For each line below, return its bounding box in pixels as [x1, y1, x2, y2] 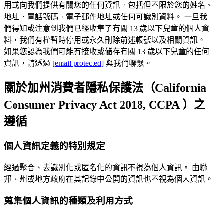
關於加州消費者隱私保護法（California [4, 81, 206, 94]
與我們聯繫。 [104, 59, 152, 68]
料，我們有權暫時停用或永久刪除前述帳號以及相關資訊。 [4, 36, 205, 45]
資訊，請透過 [4, 59, 52, 68]
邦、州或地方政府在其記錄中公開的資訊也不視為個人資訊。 [4, 174, 213, 183]
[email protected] [52, 59, 104, 68]
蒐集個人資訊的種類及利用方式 [4, 195, 133, 206]
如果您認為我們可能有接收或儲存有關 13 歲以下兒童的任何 [4, 47, 209, 56]
